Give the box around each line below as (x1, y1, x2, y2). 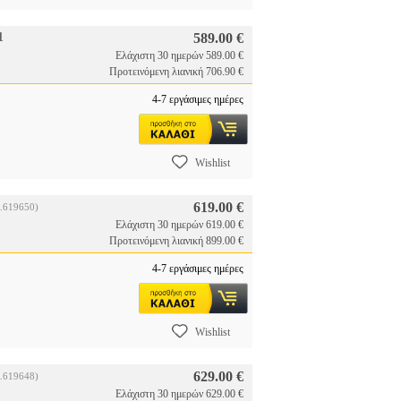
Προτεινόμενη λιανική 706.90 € (109, 65, 243, 78)
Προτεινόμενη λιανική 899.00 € (109, 235, 243, 247)
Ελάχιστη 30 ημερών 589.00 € (115, 49, 243, 62)
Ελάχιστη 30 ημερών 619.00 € (115, 218, 243, 231)
